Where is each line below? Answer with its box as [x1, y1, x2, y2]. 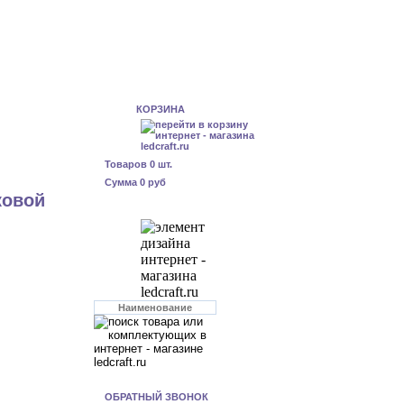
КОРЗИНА [136, 104, 185, 115]
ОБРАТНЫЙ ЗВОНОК [105, 391, 208, 402]
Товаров [105, 159, 150, 170]
